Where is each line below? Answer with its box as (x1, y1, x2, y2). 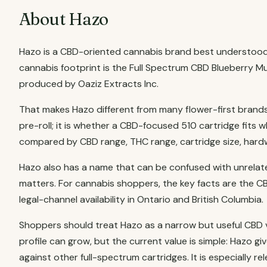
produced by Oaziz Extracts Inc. (19, 77, 159, 90)
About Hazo (19, 9, 108, 29)
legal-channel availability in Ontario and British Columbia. (19, 193, 263, 206)
